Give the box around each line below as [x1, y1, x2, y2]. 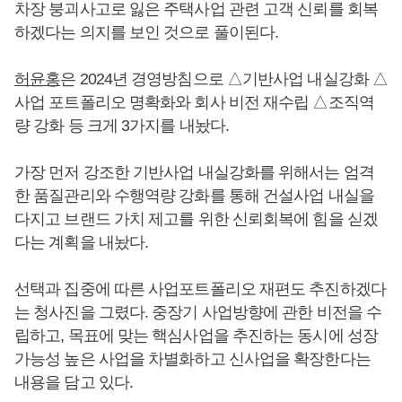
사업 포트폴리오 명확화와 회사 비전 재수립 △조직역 [14, 92, 374, 111]
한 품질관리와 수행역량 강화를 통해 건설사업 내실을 [14, 186, 374, 205]
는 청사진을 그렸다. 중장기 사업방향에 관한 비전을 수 [14, 302, 382, 321]
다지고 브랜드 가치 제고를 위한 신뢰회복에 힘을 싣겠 [14, 209, 378, 228]
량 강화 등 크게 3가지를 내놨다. [14, 116, 229, 135]
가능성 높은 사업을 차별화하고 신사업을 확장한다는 [14, 349, 371, 368]
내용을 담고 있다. [14, 372, 133, 391]
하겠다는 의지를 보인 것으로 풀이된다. [14, 22, 279, 41]
